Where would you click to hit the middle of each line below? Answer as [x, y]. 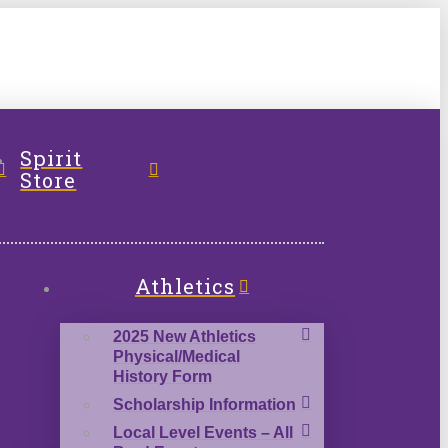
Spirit [51, 157]
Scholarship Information [204, 404]
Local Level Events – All [203, 432]
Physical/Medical [176, 356]
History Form [162, 376]
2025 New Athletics [184, 336]
